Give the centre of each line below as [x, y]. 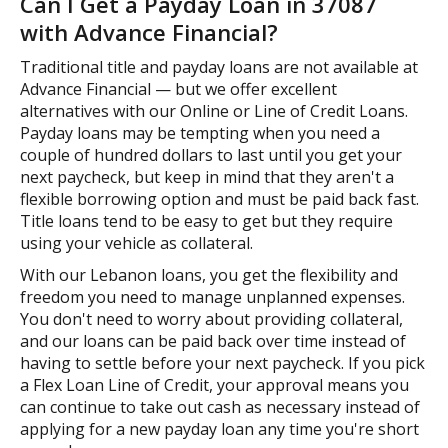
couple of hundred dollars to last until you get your [211, 155]
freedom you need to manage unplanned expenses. [212, 297]
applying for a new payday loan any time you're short [219, 429]
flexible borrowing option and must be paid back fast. [219, 199]
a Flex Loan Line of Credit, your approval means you [214, 385]
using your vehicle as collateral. [136, 243]
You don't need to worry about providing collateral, [211, 319]
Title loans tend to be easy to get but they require [206, 221]
